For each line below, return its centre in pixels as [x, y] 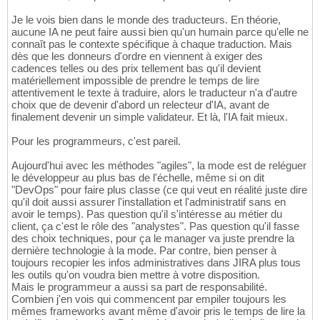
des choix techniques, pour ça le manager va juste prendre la [153, 239]
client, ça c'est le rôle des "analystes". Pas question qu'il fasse [155, 226]
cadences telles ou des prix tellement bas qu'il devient [136, 69]
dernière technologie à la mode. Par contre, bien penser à [144, 251]
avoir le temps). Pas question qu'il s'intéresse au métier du [147, 214]
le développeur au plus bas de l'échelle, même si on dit [138, 178]
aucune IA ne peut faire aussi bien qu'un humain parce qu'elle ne [160, 32]
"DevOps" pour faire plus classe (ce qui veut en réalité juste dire [159, 190]
